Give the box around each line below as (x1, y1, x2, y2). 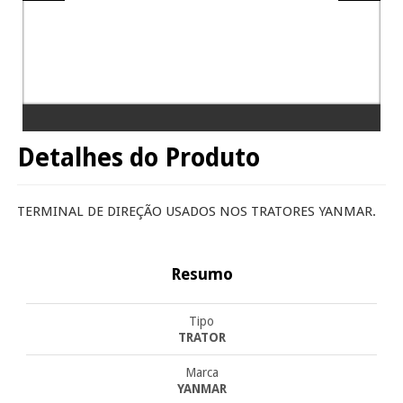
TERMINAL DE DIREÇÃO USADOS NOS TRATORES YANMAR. (16, 203, 376, 220)
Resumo (170, 264, 233, 283)
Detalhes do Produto (16, 143, 260, 173)
